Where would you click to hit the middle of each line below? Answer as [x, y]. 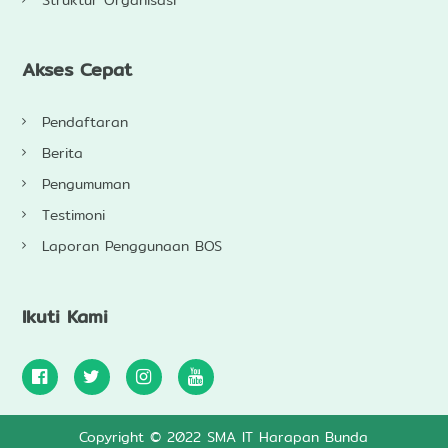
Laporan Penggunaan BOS [131, 246]
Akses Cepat [83, 70]
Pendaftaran [84, 122]
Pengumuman [85, 184]
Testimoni [73, 215]
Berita [62, 153]
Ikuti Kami [66, 316]
